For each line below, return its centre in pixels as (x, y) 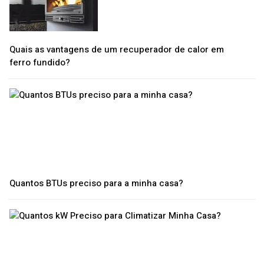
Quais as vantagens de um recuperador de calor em (117, 49)
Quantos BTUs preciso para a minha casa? (96, 183)
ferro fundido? (40, 62)
